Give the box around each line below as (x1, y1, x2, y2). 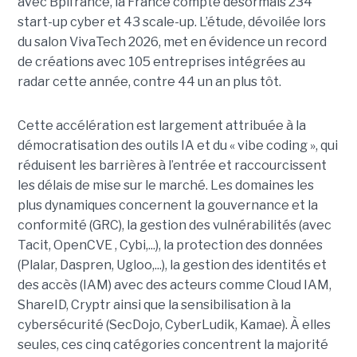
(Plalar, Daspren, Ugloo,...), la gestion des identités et (17, 257, 327, 273)
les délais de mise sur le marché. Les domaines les (17, 177, 314, 193)
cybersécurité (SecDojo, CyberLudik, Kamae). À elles (17, 316, 331, 332)
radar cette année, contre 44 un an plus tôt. (17, 73, 281, 89)
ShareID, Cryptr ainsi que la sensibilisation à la (17, 296, 291, 312)
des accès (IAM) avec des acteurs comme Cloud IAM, (17, 277, 331, 292)
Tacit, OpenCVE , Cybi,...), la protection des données (17, 237, 323, 253)
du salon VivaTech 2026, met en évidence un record (17, 33, 327, 49)
